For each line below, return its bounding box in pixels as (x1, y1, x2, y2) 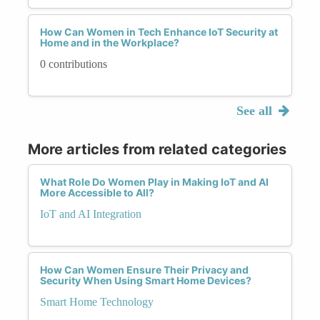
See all (236, 103, 276, 118)
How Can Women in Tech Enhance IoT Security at (40, 25, 278, 38)
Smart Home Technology (40, 295, 154, 308)
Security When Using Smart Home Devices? (40, 274, 251, 286)
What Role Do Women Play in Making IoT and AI (40, 175, 269, 188)
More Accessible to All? (40, 186, 154, 199)
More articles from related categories (28, 140, 286, 158)
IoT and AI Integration (40, 207, 141, 220)
